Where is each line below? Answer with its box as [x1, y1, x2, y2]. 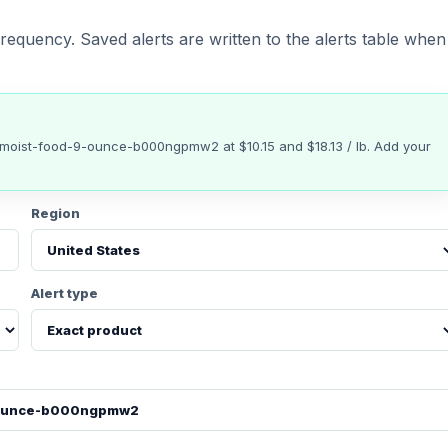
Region [31, 205, 80, 221]
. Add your [367, 138, 431, 154]
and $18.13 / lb [275, 138, 367, 154]
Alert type [31, 285, 98, 301]
